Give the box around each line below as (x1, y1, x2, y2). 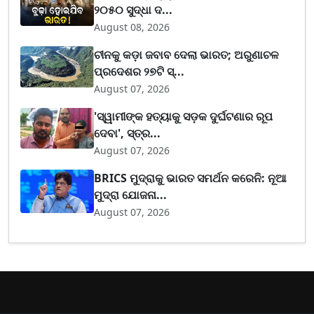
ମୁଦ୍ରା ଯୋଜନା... (94, 186, 168, 203)
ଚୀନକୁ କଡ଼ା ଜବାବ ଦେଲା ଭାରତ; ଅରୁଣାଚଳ (94, 46, 280, 62)
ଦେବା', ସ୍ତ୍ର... (94, 125, 161, 141)
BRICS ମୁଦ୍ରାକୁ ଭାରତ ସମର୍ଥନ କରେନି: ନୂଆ (94, 170, 287, 186)
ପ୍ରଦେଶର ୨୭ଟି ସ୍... (94, 63, 185, 79)
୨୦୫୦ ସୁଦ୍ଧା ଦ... (94, 1, 173, 18)
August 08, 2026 (94, 20, 170, 34)
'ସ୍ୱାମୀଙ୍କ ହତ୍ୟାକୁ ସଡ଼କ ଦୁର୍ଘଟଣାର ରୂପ (94, 108, 273, 124)
